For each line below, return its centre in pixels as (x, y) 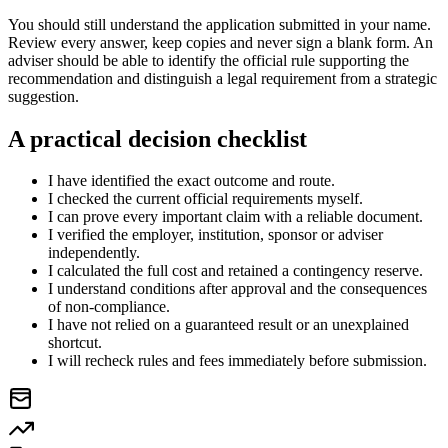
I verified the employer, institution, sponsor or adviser (215, 235)
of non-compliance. (109, 307)
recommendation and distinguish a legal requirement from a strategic (222, 78)
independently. (94, 253)
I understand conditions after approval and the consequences (237, 289)
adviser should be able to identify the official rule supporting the (208, 60)
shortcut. (75, 343)
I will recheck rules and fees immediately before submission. (237, 361)
